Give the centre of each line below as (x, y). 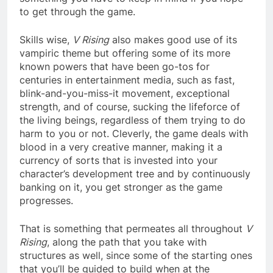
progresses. (46, 200)
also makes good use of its (173, 39)
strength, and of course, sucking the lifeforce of (130, 106)
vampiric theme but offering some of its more (125, 53)
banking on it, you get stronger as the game (121, 187)
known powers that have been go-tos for (115, 66)
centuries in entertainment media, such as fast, (127, 80)
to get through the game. (77, 11)
